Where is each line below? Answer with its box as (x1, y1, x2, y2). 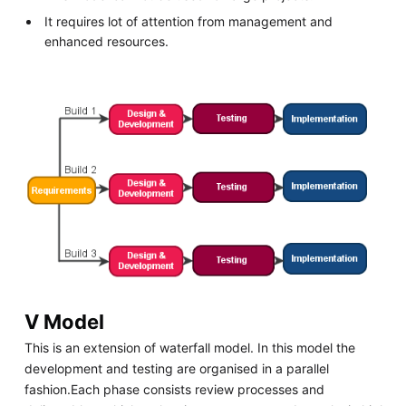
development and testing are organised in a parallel (24, 361, 329, 377)
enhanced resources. (44, 34, 169, 50)
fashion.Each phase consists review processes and (24, 382, 324, 398)
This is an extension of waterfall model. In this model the (24, 340, 355, 356)
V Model (24, 309, 104, 333)
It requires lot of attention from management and (44, 14, 333, 30)
